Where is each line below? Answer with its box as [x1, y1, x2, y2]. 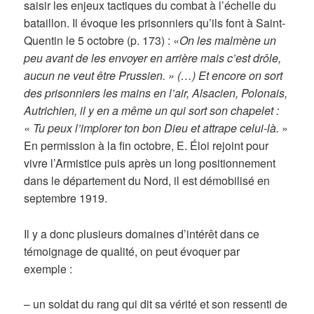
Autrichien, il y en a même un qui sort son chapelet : [24, 102, 280, 119]
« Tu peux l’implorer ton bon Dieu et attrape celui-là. [24, 120, 280, 137]
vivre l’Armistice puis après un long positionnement [24, 155, 276, 172]
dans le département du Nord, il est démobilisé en [24, 172, 271, 189]
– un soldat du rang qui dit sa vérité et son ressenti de [24, 296, 288, 313]
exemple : [24, 260, 73, 277]
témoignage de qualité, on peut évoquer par [24, 243, 240, 259]
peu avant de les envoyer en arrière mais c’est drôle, [24, 50, 282, 67]
